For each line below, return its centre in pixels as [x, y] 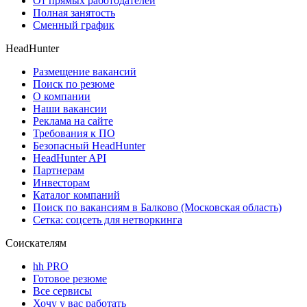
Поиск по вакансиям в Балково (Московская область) [157, 207]
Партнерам [59, 170]
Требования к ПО [74, 133]
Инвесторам [61, 182]
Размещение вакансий [85, 71]
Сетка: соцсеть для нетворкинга [108, 219]
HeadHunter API [70, 158]
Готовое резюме [70, 278]
